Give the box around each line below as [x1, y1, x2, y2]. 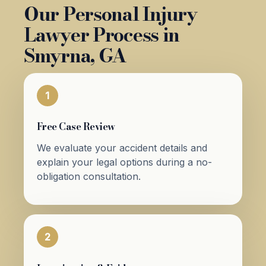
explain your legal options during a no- [36, 156, 212, 169]
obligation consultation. [36, 170, 141, 183]
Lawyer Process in [24, 20, 179, 50]
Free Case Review [36, 119, 115, 134]
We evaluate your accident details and [36, 142, 207, 154]
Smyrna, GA [24, 41, 127, 71]
